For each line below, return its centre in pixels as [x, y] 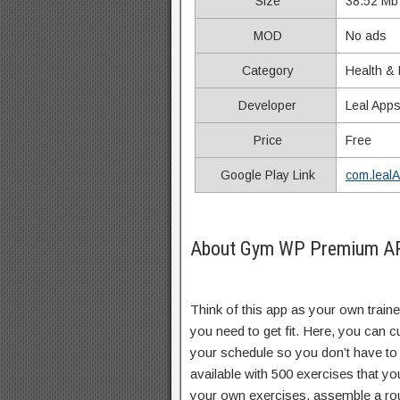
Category [266, 71]
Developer [266, 105]
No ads [366, 36]
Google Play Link [266, 175]
